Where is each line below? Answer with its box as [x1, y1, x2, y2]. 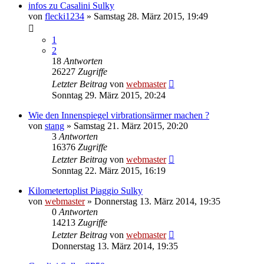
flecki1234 [45, 11, 84, 22]
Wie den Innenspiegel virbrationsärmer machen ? [28, 110, 209, 121]
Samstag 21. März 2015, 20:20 [74, 121, 188, 131]
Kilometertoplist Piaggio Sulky [28, 186, 143, 196]
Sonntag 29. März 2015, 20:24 [52, 90, 166, 101]
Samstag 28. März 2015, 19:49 [94, 11, 208, 22]
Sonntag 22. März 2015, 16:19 [52, 166, 166, 176]
